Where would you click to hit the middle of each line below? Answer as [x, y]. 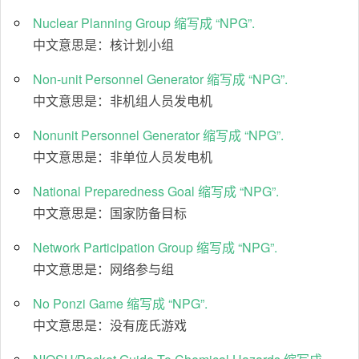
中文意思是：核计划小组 [103, 45]
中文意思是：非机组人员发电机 [123, 101]
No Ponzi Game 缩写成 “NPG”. [120, 304]
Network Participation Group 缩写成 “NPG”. [155, 248]
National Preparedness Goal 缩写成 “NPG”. [156, 192]
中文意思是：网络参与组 [103, 269]
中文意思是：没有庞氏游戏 [110, 325]
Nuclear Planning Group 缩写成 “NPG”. [144, 23]
